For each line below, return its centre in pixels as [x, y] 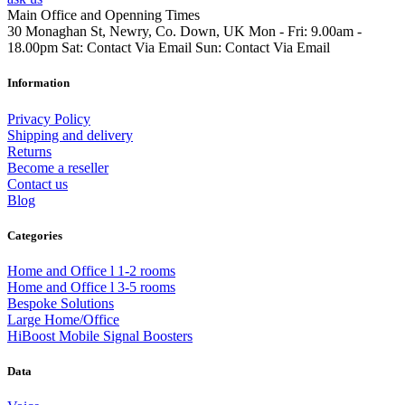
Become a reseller [58, 167]
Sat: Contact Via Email [127, 48]
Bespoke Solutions [61, 303]
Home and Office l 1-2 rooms [91, 270]
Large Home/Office [63, 319]
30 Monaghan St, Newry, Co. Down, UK [126, 32]
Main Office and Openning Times [104, 15]
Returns [29, 151]
